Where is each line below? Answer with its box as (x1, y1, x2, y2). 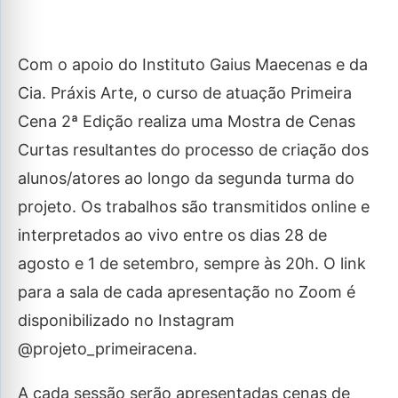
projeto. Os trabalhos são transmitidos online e (18, 197, 370, 216)
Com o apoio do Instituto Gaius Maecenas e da (18, 55, 368, 74)
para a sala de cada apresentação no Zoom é (18, 283, 355, 301)
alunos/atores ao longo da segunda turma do (18, 169, 354, 187)
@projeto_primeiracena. (18, 339, 197, 358)
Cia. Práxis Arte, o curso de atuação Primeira (18, 84, 352, 102)
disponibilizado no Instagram (18, 311, 235, 330)
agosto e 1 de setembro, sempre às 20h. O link (18, 254, 366, 273)
